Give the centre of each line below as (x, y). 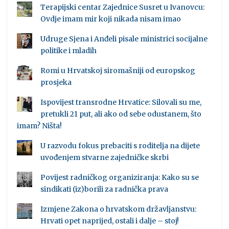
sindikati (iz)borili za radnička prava (105, 189)
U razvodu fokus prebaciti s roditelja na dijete (120, 146)
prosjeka (56, 83)
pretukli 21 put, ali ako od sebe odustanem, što (121, 114)
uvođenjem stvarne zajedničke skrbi (105, 158)
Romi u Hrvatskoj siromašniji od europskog (118, 71)
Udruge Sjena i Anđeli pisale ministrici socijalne (124, 39)
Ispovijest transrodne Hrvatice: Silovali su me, (121, 102)
